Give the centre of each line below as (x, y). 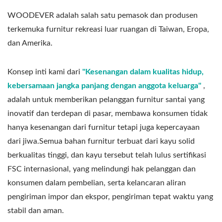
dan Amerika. (30, 43)
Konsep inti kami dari (45, 72)
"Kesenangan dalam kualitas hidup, (143, 72)
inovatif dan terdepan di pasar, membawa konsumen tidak (108, 113)
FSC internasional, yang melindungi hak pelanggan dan (102, 169)
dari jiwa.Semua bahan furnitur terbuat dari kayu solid (101, 141)
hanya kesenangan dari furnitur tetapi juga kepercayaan (104, 127)
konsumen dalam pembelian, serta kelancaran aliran (97, 183)
